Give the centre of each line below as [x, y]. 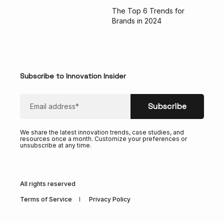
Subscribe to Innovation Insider [73, 76]
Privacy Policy [110, 199]
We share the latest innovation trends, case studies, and [102, 132]
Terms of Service [46, 199]
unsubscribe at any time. [56, 145]
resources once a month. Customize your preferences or [103, 138]
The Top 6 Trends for [148, 10]
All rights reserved [48, 183]
